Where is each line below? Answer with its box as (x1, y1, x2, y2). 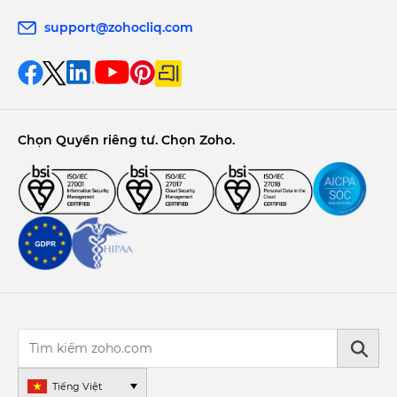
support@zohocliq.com (44, 19, 193, 36)
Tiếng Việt (52, 380, 102, 393)
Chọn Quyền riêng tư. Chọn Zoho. (18, 132, 235, 149)
